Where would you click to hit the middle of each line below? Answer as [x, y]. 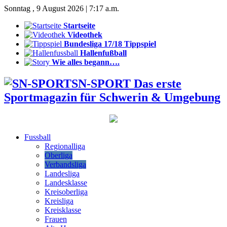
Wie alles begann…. [86, 62]
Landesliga [62, 173]
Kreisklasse [63, 210]
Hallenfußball [103, 53]
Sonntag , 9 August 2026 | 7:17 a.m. [62, 8]
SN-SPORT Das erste [126, 83]
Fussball [37, 137]
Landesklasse [66, 182]
